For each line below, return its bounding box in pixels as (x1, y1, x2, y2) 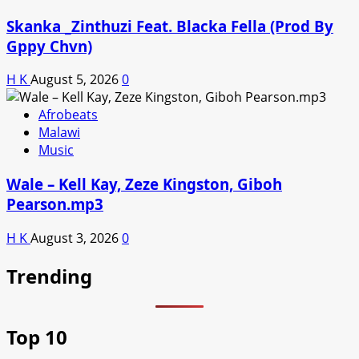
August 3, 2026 (30, 228, 122, 247)
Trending (6, 262, 92, 289)
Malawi (38, 123, 80, 142)
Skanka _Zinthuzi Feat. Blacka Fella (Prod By (6, 15, 333, 36)
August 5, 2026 (30, 71, 122, 89)
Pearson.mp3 (6, 194, 103, 215)
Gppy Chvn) (6, 35, 92, 56)
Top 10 (6, 323, 67, 350)
